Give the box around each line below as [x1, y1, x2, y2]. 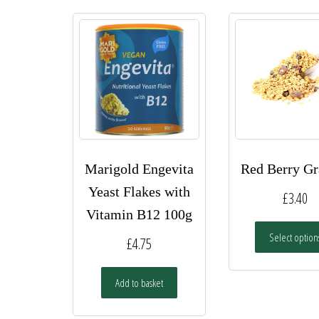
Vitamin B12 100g [85, 206, 192, 222]
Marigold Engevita [84, 160, 194, 177]
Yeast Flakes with [88, 183, 190, 199]
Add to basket [115, 275, 163, 290]
